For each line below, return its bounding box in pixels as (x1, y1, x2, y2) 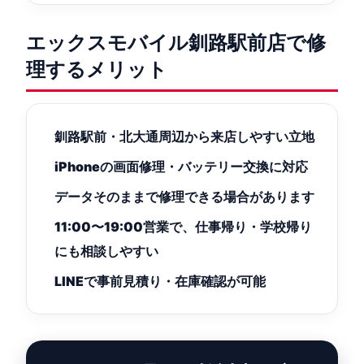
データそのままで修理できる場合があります (54, 188, 314, 205)
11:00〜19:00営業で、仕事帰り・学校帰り (54, 219, 312, 235)
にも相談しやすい (54, 243, 158, 259)
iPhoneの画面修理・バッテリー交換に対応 (54, 158, 308, 175)
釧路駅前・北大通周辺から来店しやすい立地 (54, 128, 314, 145)
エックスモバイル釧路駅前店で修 (26, 31, 326, 54)
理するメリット (26, 58, 167, 81)
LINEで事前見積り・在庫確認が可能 (54, 273, 266, 289)
